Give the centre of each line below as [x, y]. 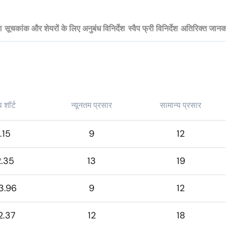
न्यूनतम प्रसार [92, 105]
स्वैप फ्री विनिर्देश [153, 29]
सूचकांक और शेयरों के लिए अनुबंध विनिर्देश [65, 29]
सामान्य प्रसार [181, 105]
